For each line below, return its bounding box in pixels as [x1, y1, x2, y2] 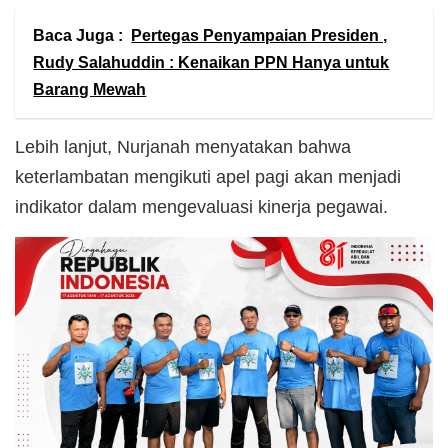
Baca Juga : [33, 27, 124, 45]
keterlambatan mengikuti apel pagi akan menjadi [15, 167, 401, 188]
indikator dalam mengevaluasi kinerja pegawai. [15, 197, 388, 218]
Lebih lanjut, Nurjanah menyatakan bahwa [15, 137, 351, 158]
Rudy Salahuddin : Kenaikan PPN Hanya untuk [33, 54, 390, 72]
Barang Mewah [33, 81, 147, 99]
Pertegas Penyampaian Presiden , [131, 27, 388, 45]
